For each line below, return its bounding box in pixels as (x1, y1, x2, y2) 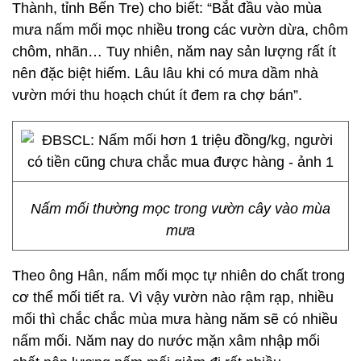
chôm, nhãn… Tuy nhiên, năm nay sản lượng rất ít (12, 44, 336, 60)
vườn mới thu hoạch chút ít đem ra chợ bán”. (12, 87, 302, 103)
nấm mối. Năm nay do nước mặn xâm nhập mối (12, 333, 320, 349)
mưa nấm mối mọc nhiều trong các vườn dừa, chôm (12, 22, 348, 38)
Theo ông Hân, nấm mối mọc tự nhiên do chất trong (12, 268, 345, 284)
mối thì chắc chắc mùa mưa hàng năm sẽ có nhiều (12, 311, 338, 327)
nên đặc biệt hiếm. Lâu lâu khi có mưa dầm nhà (12, 65, 318, 81)
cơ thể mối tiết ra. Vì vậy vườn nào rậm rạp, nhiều (12, 289, 334, 305)
